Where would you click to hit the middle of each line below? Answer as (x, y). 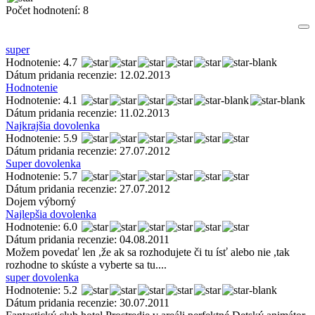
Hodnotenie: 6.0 (43, 227)
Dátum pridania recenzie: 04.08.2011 (88, 240)
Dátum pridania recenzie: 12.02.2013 (88, 75)
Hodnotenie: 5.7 (43, 176)
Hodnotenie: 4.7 (43, 63)
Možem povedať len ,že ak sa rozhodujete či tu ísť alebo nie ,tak (148, 252)
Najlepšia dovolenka (51, 214)
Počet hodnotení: (44, 11)
